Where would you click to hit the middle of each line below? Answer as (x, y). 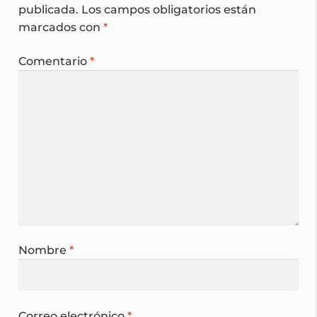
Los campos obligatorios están (168, 10)
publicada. (48, 10)
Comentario (54, 61)
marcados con (60, 28)
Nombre (44, 250)
